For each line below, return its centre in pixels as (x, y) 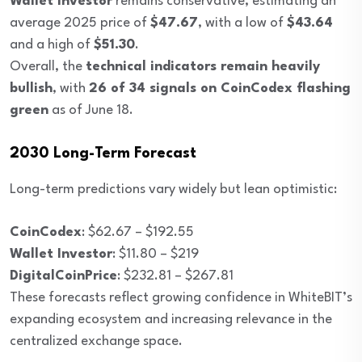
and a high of (52, 45)
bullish (31, 89)
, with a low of (242, 23)
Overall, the (48, 67)
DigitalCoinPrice (63, 276)
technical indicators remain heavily (203, 67)
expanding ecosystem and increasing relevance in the (171, 320)
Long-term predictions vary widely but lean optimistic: (173, 190)
